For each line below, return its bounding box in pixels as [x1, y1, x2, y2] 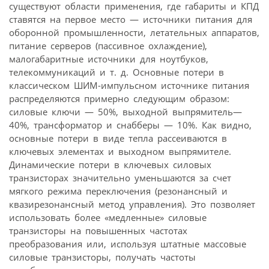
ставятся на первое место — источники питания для [9, 13, 252, 26]
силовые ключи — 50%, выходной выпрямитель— [9, 106, 242, 118]
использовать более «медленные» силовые [9, 211, 207, 224]
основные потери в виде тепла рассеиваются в [9, 132, 227, 145]
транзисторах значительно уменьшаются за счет [9, 172, 231, 184]
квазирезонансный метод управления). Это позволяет [9, 198, 255, 211]
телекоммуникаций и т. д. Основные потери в [9, 66, 224, 79]
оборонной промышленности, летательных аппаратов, [9, 26, 259, 39]
